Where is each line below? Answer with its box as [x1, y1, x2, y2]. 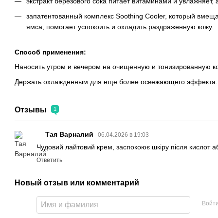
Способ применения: [15, 48, 86, 56]
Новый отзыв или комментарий [15, 179, 139, 187]
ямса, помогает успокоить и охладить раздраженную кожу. [26, 22, 214, 31]
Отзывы [15, 105, 49, 114]
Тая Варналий [45, 130, 95, 139]
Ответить [36, 157, 62, 164]
